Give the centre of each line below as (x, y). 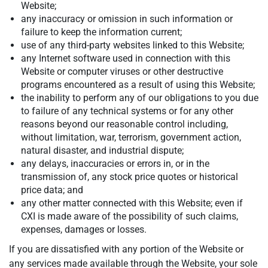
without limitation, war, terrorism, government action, (131, 137)
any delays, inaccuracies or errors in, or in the (115, 164)
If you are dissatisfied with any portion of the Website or (126, 249)
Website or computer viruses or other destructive (122, 71)
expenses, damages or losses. (84, 229)
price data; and (52, 190)
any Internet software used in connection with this (126, 58)
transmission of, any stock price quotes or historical (130, 177)
